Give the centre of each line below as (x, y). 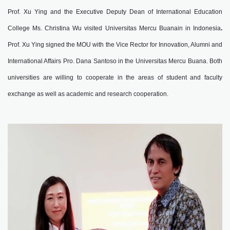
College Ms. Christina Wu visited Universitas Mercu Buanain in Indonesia (114, 28)
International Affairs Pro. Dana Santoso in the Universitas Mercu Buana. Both (115, 61)
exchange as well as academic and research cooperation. (89, 94)
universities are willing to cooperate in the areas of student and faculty (115, 77)
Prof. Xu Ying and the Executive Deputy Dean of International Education (115, 12)
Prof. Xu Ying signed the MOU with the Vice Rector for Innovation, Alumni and (115, 44)
